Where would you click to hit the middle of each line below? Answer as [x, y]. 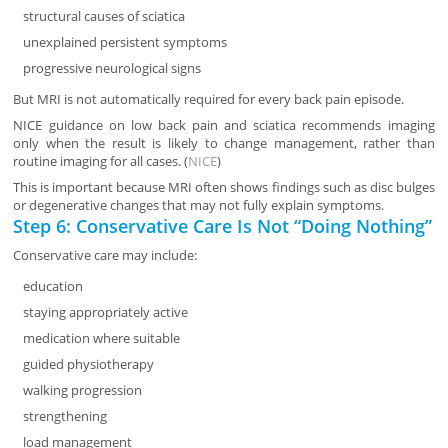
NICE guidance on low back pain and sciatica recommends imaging [224, 125]
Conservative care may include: [105, 255]
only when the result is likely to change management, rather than [224, 143]
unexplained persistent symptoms [125, 42]
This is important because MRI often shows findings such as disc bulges [224, 187]
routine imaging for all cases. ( [101, 161]
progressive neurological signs [112, 68]
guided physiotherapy [89, 364]
